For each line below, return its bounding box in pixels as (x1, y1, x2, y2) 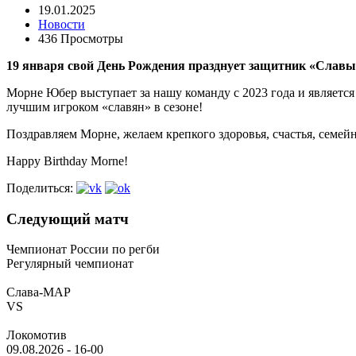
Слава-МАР (6, 285, 71, 300)
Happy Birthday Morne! (6, 153, 128, 168)
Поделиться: (6, 180, 73, 195)
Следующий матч (6, 210, 129, 227)
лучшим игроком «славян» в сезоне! (6, 99, 203, 114)
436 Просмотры (38, 31, 123, 45)
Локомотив (6, 328, 67, 342)
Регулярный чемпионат (6, 257, 133, 271)
